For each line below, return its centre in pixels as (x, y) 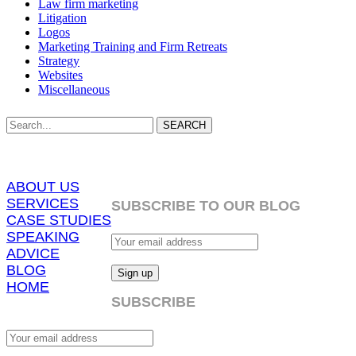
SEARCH (184, 125)
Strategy (59, 60)
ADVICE (33, 253)
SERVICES (43, 203)
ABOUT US (43, 186)
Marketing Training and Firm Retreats (133, 46)
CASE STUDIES (59, 220)
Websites (60, 75)
